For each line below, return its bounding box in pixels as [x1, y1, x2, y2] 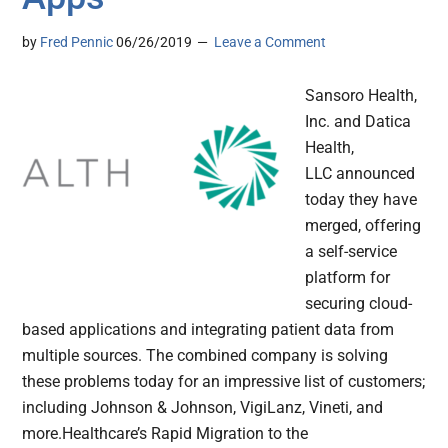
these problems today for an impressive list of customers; [22, 372, 426, 392]
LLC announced [305, 164, 416, 184]
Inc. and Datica [305, 112, 412, 132]
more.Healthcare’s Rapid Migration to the [22, 424, 309, 444]
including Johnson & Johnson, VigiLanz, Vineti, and [22, 398, 384, 418]
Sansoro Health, [305, 86, 418, 106]
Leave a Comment [214, 34, 327, 51]
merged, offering [305, 216, 422, 236]
